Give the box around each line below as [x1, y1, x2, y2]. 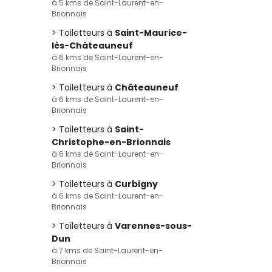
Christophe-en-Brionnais [52, 136, 171, 148]
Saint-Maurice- [115, 27, 187, 39]
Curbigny [115, 178, 158, 190]
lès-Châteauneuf [52, 39, 133, 52]
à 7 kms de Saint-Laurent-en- [52, 245, 163, 256]
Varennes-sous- [115, 220, 192, 232]
